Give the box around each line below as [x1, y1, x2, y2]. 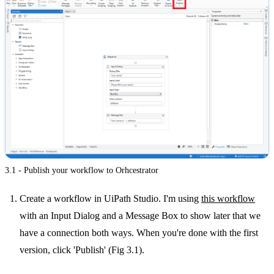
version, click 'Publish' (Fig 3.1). [20, 245, 144, 256]
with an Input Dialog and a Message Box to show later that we [20, 210, 261, 221]
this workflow [201, 193, 255, 204]
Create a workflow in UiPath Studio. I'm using [20, 193, 201, 204]
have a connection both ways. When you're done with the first [20, 228, 258, 239]
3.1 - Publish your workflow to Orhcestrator [5, 166, 158, 176]
